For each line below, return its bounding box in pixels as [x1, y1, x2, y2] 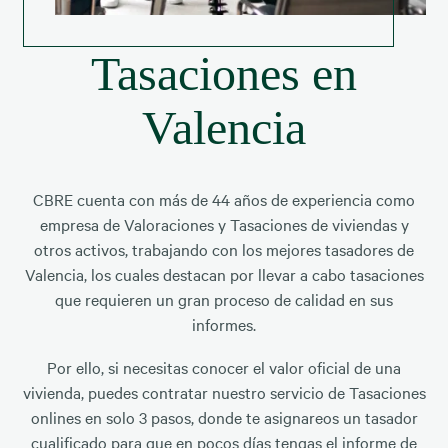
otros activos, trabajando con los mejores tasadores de [34, 237, 414, 260]
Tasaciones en [91, 46, 357, 100]
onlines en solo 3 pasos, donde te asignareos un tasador [30, 405, 418, 428]
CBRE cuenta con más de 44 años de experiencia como [33, 187, 415, 210]
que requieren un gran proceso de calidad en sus [55, 287, 393, 310]
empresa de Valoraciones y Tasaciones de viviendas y [39, 212, 409, 235]
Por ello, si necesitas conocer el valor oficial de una [47, 355, 401, 378]
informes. [192, 312, 256, 335]
